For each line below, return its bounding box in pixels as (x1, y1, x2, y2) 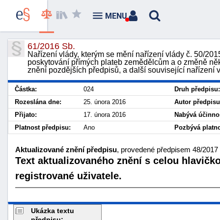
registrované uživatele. (15, 170, 122, 181)
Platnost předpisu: (15, 124, 71, 131)
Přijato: (15, 111, 37, 118)
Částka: (15, 85, 37, 93)
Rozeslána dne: (15, 98, 61, 106)
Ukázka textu (31, 206, 74, 215)
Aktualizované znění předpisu (15, 145, 117, 154)
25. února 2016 (83, 98, 126, 106)
